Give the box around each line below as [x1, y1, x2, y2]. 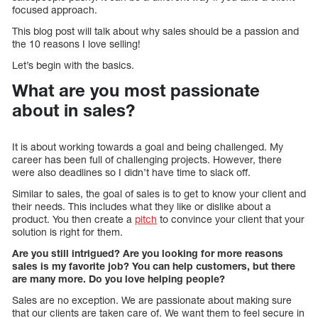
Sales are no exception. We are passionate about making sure [12, 294, 292, 307]
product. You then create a [12, 213, 135, 226]
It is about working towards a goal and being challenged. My [12, 141, 283, 153]
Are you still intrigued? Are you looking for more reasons [12, 247, 283, 260]
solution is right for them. [12, 226, 123, 238]
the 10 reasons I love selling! [12, 38, 141, 50]
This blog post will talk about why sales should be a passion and [12, 25, 299, 38]
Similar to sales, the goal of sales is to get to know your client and [12, 187, 306, 200]
